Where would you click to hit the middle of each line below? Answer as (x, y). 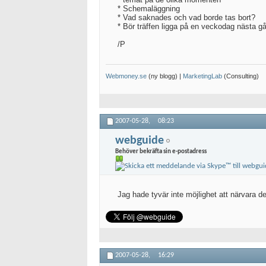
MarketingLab (202, 76)
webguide (140, 140)
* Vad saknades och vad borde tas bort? (186, 18)
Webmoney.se (126, 76)
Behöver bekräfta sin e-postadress (161, 151)
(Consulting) (240, 76)
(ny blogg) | (165, 76)
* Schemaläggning (149, 9)
